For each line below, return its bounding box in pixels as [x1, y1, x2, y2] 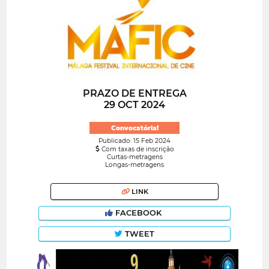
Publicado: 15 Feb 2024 [98, 137, 171, 145]
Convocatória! [110, 124, 159, 132]
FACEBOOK [113, 208, 164, 218]
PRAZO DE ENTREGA [82, 88, 187, 100]
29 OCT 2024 [104, 99, 165, 111]
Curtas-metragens [106, 153, 163, 162]
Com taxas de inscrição [99, 145, 174, 154]
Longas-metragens [105, 161, 164, 169]
